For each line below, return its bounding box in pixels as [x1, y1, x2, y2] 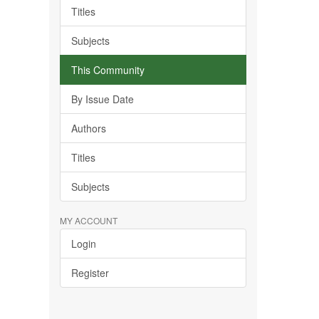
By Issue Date [70, 92, 134, 106]
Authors [70, 121, 106, 135]
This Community [70, 63, 145, 77]
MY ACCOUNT [59, 214, 117, 226]
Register [70, 266, 109, 280]
